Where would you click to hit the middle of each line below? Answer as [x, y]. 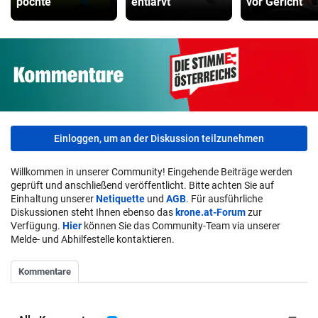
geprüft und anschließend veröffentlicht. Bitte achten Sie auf [142, 186]
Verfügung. [37, 226]
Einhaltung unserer [53, 199]
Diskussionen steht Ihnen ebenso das [93, 213]
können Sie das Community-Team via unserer [181, 226]
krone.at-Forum [210, 213]
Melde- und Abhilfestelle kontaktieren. [93, 240]
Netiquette [120, 199]
